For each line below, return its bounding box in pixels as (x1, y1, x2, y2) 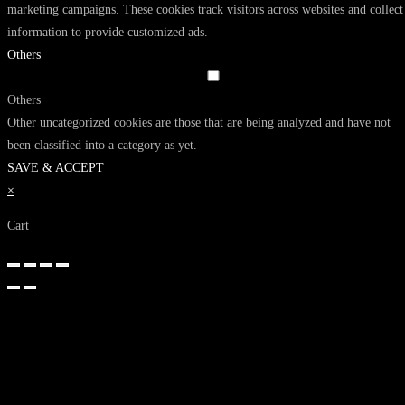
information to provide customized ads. (7, 24, 208, 39)
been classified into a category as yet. (7, 137, 197, 152)
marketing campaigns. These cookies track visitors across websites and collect (7, 2, 403, 16)
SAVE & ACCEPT (7, 160, 104, 174)
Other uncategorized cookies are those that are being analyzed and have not (7, 115, 391, 129)
